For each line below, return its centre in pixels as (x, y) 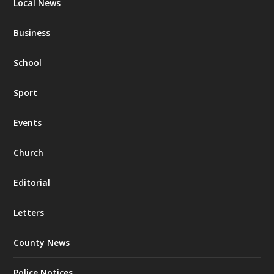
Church (29, 153)
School (28, 63)
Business (32, 33)
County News (42, 243)
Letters (29, 213)
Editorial (32, 183)
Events (28, 123)
